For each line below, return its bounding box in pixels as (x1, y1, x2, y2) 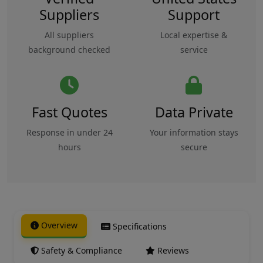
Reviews (157, 245, 189, 256)
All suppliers (45, 29, 94, 41)
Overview (41, 220, 77, 231)
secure (180, 141, 207, 153)
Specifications (113, 221, 167, 232)
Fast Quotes (31, 103, 107, 122)
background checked (28, 44, 110, 55)
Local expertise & (160, 29, 227, 41)
